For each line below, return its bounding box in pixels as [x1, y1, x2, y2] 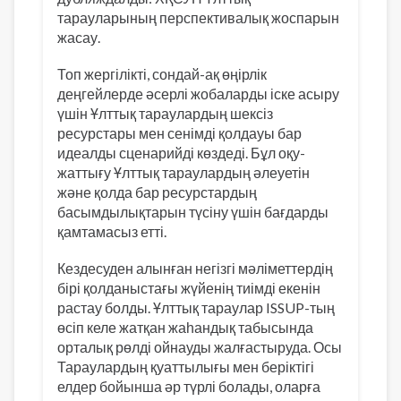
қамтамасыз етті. [57, 223, 166, 241]
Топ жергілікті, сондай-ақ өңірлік [57, 65, 267, 83]
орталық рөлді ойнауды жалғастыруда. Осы [57, 338, 342, 356]
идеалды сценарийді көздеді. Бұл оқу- [57, 144, 305, 162]
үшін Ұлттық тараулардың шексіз [57, 105, 273, 123]
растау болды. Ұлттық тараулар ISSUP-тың [57, 299, 335, 317]
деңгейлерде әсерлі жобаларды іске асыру [57, 85, 339, 103]
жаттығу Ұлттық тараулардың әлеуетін [57, 164, 310, 182]
